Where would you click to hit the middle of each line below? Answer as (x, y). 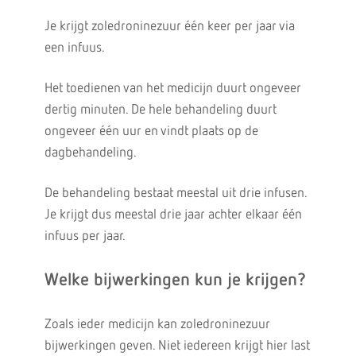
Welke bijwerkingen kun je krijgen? (175, 281)
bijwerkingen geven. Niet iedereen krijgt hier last (177, 346)
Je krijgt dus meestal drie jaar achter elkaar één (173, 215)
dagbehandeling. (90, 153)
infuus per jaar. (85, 236)
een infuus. (74, 48)
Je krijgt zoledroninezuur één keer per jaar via (169, 27)
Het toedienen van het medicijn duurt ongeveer (172, 89)
